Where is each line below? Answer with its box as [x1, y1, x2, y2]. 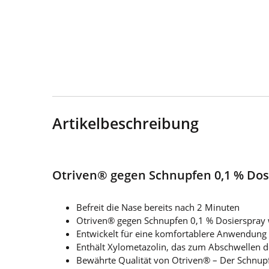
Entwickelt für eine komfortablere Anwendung [76, 227, 267, 240]
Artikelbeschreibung [52, 112, 199, 133]
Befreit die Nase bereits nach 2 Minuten [76, 201, 240, 213]
